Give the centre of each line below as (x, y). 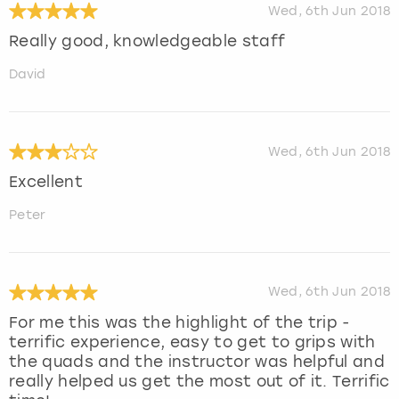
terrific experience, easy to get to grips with (192, 342)
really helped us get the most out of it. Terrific (199, 382)
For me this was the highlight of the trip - (179, 323)
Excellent (46, 182)
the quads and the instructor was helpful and (197, 362)
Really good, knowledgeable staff (147, 41)
